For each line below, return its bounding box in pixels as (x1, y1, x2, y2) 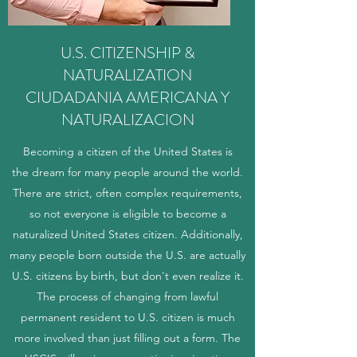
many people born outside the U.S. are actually (10, 248, 245, 262)
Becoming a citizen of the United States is (22, 144, 233, 159)
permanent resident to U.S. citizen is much (20, 310, 235, 324)
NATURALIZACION (61, 108, 194, 131)
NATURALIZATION (63, 64, 192, 87)
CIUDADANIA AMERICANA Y (25, 86, 229, 109)
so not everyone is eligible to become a (29, 206, 226, 221)
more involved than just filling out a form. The (14, 331, 241, 345)
